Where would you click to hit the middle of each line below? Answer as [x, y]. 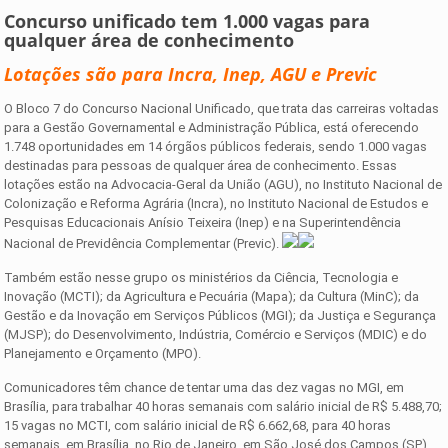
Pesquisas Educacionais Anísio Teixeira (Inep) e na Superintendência [203, 222]
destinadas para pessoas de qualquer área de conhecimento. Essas [201, 165]
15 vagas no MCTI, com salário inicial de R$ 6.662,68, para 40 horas [198, 425]
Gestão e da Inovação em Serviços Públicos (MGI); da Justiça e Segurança [220, 315]
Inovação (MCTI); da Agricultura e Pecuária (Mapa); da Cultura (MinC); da [212, 296]
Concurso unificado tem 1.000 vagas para [187, 20]
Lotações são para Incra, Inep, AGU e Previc [191, 73]
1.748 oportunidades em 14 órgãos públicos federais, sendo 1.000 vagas [216, 146]
